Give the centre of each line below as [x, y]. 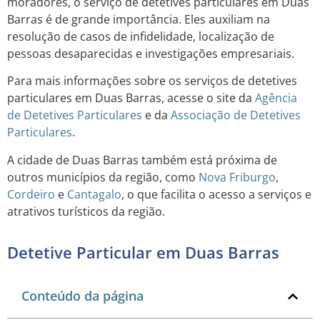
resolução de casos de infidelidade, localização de [141, 36]
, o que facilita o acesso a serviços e [216, 194]
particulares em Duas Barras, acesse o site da [131, 98]
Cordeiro [31, 194]
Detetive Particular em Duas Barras [143, 252]
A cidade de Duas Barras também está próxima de [142, 160]
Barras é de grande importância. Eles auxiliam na [139, 19]
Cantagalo [94, 194]
